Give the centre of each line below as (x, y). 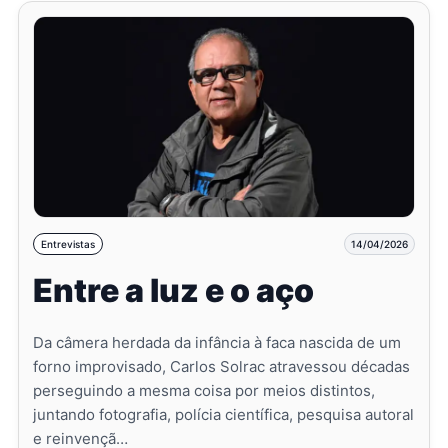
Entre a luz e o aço (173, 290)
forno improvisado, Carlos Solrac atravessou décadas (221, 366)
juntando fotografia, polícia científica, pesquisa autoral (223, 414)
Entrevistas (67, 243)
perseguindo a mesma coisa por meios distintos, (203, 390)
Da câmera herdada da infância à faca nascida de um (216, 342)
